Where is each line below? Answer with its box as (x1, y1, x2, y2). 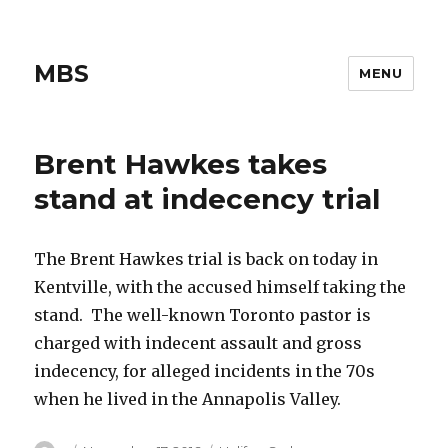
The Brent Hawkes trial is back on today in (34, 249, 379, 269)
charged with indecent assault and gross (34, 333, 363, 353)
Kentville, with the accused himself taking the (34, 277, 407, 297)
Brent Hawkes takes (34, 147, 328, 181)
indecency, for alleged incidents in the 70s (34, 361, 376, 381)
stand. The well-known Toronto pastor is (34, 305, 372, 325)
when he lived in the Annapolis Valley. (34, 389, 342, 409)
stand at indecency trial (34, 182, 381, 216)
